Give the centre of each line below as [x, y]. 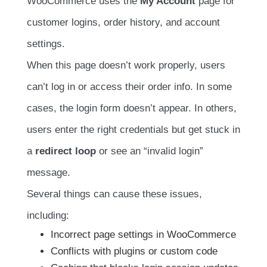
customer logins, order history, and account [123, 23]
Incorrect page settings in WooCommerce [143, 235]
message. [49, 173]
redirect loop [66, 151]
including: [48, 216]
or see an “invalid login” [150, 151]
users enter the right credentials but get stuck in [133, 130]
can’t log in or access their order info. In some [129, 87]
